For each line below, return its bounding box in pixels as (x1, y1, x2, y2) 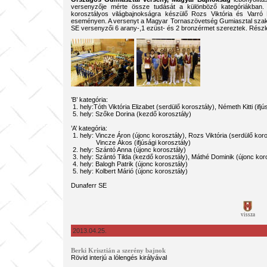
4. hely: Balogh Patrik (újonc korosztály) (70, 160, 188, 167)
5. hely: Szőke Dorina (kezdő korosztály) (70, 110, 191, 117)
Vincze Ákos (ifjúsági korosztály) (70, 139, 191, 146)
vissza (240, 212, 255, 218)
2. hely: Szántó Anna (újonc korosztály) (70, 146, 186, 153)
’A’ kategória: (70, 125, 107, 132)
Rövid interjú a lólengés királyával (70, 254, 167, 261)
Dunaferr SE (70, 182, 107, 189)
